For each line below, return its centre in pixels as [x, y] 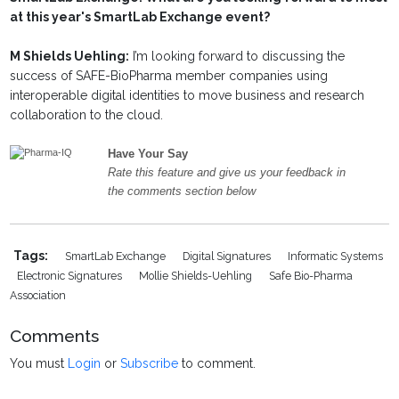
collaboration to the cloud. [87, 115]
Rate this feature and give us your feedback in [227, 173]
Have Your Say [148, 154]
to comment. [217, 364]
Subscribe [150, 364]
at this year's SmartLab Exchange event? [140, 17]
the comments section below [182, 191]
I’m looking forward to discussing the [237, 57]
